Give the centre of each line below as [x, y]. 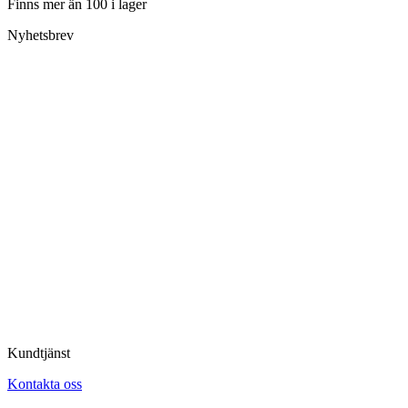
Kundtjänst [39, 353]
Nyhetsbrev [41, 35]
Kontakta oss [45, 384]
